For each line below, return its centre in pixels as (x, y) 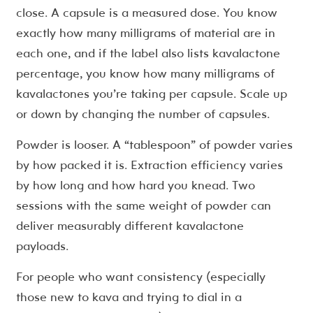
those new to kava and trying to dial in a (129, 297)
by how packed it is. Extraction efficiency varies (149, 165)
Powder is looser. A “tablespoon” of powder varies (154, 145)
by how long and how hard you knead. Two (135, 185)
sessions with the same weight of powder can (143, 205)
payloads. (42, 246)
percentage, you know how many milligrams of (145, 73)
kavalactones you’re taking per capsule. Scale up (151, 94)
